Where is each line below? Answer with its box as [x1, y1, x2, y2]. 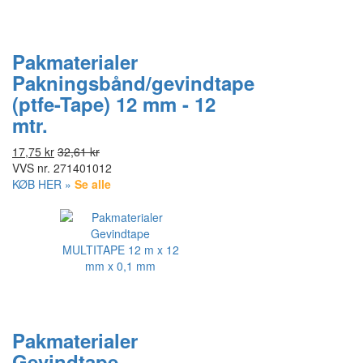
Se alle [75, 176, 111, 192]
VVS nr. [12, 160, 50, 176]
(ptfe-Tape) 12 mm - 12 [12, 90, 216, 117]
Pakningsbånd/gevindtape [12, 69, 254, 96]
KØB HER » [12, 176, 71, 192]
